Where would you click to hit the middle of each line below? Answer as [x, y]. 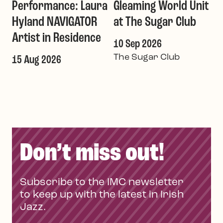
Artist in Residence [56, 38]
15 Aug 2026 [37, 60]
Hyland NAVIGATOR [55, 22]
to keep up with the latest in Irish [102, 195]
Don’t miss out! [92, 154]
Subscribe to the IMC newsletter [102, 183]
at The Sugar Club [155, 22]
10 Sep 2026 [138, 44]
